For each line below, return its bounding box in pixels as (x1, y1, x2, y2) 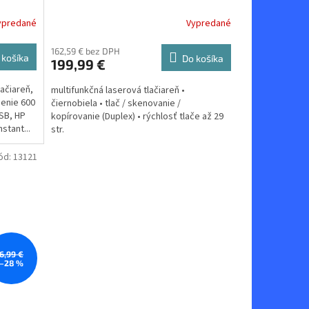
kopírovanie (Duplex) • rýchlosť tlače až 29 (50, 109, 223, 123)
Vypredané (186, 17, 231, 31)
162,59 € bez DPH (50, 45, 120, 57)
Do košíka (181, 52, 223, 64)
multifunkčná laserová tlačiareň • (50, 83, 185, 97)
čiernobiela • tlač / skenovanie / (50, 96, 181, 110)
